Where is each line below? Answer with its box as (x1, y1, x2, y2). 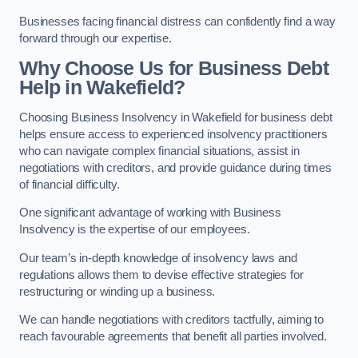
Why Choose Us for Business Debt (19, 57, 328, 79)
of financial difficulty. (19, 177, 120, 191)
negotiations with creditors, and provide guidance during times (19, 161, 332, 174)
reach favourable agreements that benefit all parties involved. (19, 330, 327, 344)
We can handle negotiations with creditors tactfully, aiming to (19, 313, 324, 327)
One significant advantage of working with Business (19, 206, 281, 220)
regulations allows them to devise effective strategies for (19, 268, 304, 281)
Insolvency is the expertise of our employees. (19, 223, 253, 237)
